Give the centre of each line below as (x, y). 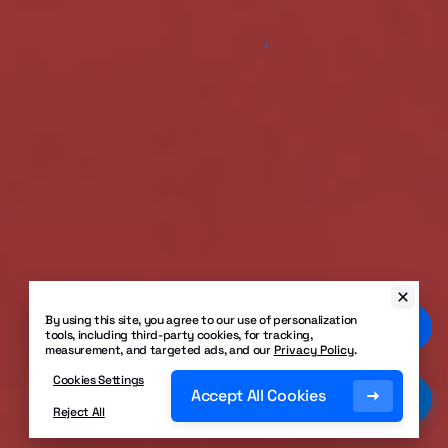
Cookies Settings (98, 380)
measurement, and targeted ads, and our (159, 350)
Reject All (79, 412)
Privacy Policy (313, 350)
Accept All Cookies (258, 395)
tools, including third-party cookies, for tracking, (179, 335)
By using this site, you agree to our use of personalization (201, 320)
